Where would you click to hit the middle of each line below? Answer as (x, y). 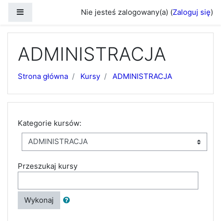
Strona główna (43, 76)
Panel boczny (47, 12)
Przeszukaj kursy (48, 166)
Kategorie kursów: (50, 123)
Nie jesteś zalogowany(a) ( (127, 12)
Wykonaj (39, 200)
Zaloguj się (192, 12)
